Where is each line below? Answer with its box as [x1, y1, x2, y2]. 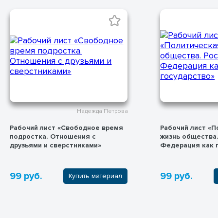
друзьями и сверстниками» [9, 141, 101, 149]
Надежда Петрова [76, 108, 128, 115]
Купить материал [68, 172, 122, 181]
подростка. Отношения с [9, 132, 96, 141]
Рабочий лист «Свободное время [9, 123, 123, 132]
